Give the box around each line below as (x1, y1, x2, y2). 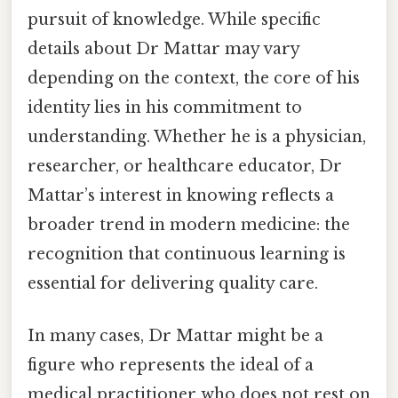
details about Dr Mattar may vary (28, 38, 299, 59)
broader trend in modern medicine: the (28, 214, 350, 235)
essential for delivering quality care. (28, 273, 318, 293)
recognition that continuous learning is (28, 243, 346, 264)
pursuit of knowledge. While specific (28, 9, 321, 29)
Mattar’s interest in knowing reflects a (28, 185, 334, 205)
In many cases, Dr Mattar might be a (28, 325, 323, 346)
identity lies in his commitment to (28, 97, 302, 117)
